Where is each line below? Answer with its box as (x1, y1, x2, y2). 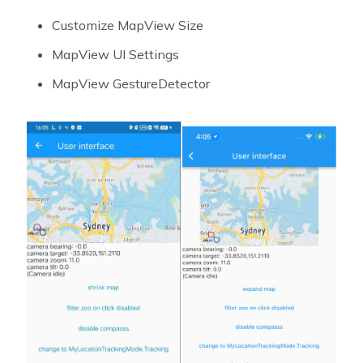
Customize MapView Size (52, 17, 203, 34)
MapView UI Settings (52, 46, 179, 63)
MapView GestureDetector (52, 75, 210, 92)
